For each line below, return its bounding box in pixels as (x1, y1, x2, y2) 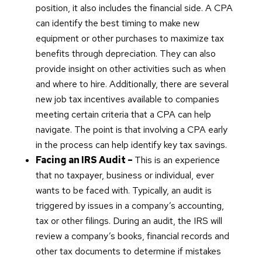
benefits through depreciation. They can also (35, 47, 216, 60)
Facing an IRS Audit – (35, 154, 135, 167)
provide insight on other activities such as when (35, 63, 226, 75)
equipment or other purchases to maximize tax (35, 32, 224, 45)
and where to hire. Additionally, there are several (35, 78, 229, 91)
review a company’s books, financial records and (35, 230, 229, 243)
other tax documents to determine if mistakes (35, 245, 221, 258)
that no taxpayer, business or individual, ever (35, 169, 214, 182)
